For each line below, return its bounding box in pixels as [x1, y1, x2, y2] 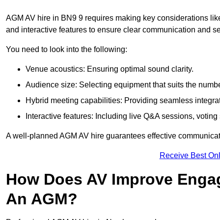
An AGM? [6, 190, 78, 208]
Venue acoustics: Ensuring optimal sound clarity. [26, 65, 193, 74]
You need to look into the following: [6, 45, 127, 54]
